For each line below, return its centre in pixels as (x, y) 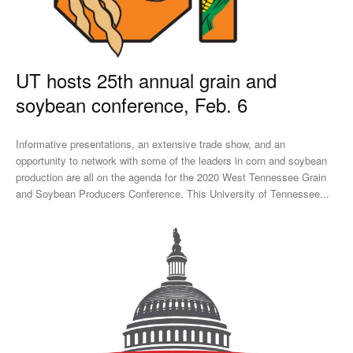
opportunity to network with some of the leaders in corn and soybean (171, 160)
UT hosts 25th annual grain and (146, 80)
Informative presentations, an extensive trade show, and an (150, 143)
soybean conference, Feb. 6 (132, 104)
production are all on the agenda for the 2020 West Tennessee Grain (171, 176)
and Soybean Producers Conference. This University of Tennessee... (258, 193)
